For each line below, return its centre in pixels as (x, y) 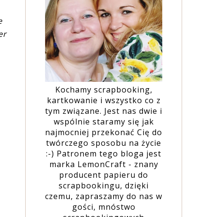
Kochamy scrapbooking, (104, 89)
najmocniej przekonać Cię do (104, 132)
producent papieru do (104, 175)
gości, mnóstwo (104, 207)
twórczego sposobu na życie (104, 143)
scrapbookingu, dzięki (104, 185)
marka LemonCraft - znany (104, 164)
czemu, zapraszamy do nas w (104, 196)
